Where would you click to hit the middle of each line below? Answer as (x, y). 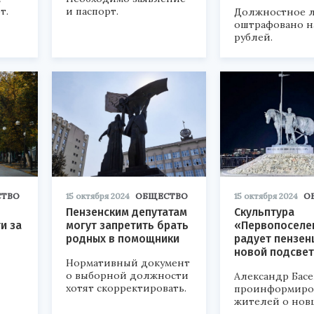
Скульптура (264, 212)
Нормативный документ (128, 263)
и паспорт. (92, 11)
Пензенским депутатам (127, 212)
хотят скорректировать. (126, 288)
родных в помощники (123, 239)
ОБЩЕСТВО (162, 196)
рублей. (253, 37)
